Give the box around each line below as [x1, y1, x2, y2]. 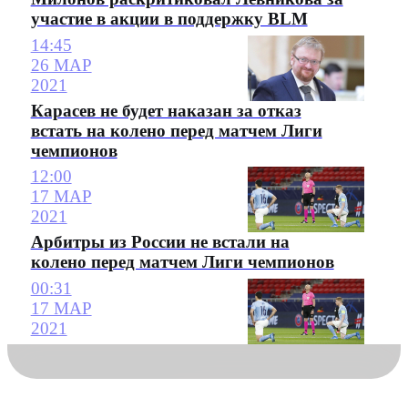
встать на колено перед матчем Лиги [30, 120, 322, 140]
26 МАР [30, 55, 92, 75]
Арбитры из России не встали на [30, 232, 290, 252]
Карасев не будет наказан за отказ [30, 100, 301, 120]
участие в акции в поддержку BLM [30, 9, 308, 29]
